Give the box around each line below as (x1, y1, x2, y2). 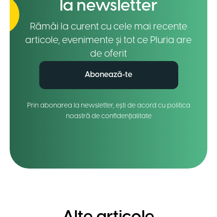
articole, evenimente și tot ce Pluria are (25, 35, 192, 46)
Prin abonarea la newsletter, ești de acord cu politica (27, 102, 190, 110)
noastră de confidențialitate (65, 113, 152, 121)
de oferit (90, 49, 127, 60)
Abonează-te (85, 71, 132, 79)
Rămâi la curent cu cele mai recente (30, 22, 187, 32)
